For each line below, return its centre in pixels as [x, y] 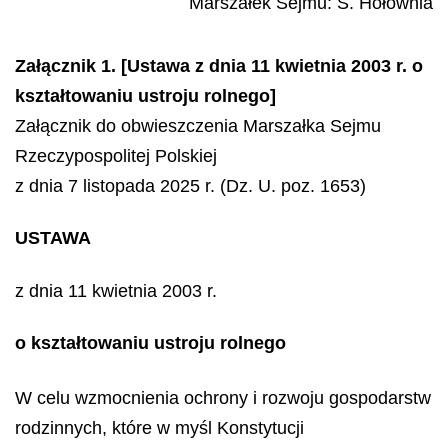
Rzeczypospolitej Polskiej [116, 155]
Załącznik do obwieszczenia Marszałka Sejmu [198, 125]
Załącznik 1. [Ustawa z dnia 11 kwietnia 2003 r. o [219, 65]
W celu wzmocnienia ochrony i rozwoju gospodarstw [223, 397]
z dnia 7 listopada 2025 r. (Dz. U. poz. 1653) [190, 185]
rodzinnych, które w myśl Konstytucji [159, 427]
